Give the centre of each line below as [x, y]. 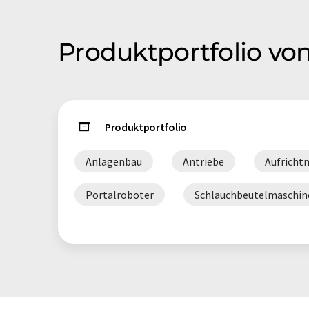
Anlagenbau [114, 162]
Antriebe [203, 162]
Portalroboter [120, 195]
